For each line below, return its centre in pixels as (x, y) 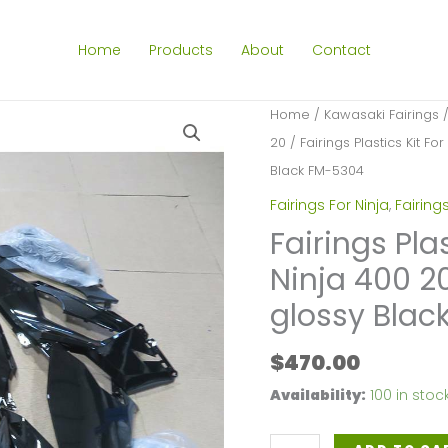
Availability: (317, 395)
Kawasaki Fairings (381, 114)
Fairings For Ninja (329, 204)
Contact (341, 50)
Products (180, 50)
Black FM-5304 (316, 170)
